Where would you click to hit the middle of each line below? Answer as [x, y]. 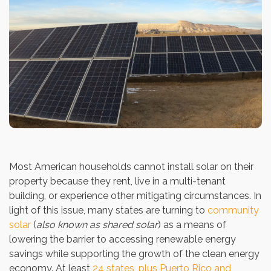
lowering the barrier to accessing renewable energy [122, 239]
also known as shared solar [97, 224]
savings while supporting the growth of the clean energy [134, 253]
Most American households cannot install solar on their [131, 166]
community [233, 210]
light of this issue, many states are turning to [108, 210]
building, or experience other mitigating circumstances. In [135, 195]
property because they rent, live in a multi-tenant [117, 181]
